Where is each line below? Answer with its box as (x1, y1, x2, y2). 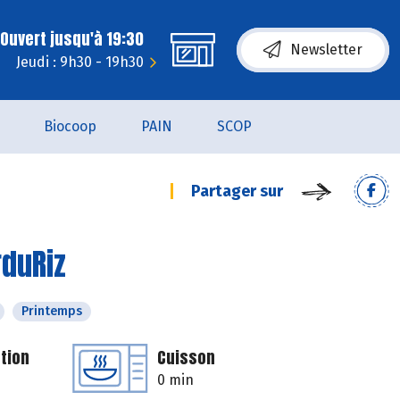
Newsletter (290, 41, 362, 58)
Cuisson (157, 346, 215, 370)
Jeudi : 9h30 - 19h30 (16, 54, 144, 71)
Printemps (21, 304, 82, 319)
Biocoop (43, 118, 96, 135)
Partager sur (191, 181, 283, 201)
